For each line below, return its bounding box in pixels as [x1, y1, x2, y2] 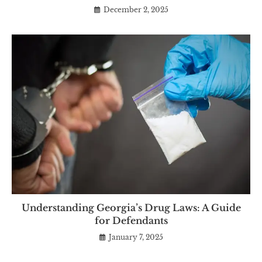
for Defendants [94, 214, 168, 226]
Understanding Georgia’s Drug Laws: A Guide [21, 201, 241, 213]
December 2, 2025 [103, 5, 168, 15]
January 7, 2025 [108, 232, 163, 242]
